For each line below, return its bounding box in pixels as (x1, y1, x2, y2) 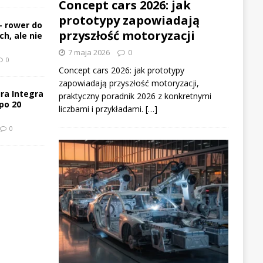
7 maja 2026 (68, 46, 110, 58)
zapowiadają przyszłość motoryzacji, (58, 77, 199, 89)
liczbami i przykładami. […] (58, 103, 157, 114)
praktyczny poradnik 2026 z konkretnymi (58, 90, 211, 102)
